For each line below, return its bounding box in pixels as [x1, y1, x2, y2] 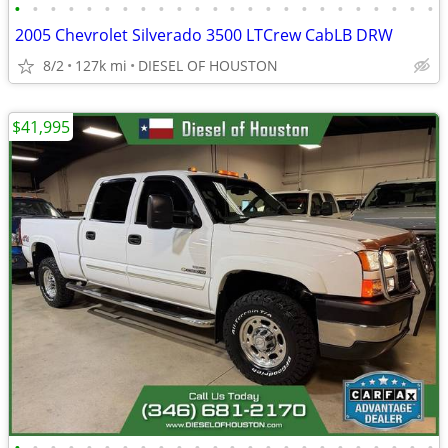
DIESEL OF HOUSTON [138, 56, 278, 75]
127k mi [75, 56, 127, 75]
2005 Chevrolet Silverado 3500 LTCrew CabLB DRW [15, 24, 393, 46]
